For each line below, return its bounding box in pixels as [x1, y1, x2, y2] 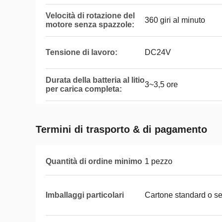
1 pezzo [145, 157, 172, 166]
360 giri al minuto [145, 16, 205, 24]
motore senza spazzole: [46, 20, 134, 29]
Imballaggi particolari [46, 191, 124, 199]
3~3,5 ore [145, 80, 178, 89]
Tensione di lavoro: [46, 48, 117, 56]
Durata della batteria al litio [46, 76, 145, 84]
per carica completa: [46, 85, 122, 93]
